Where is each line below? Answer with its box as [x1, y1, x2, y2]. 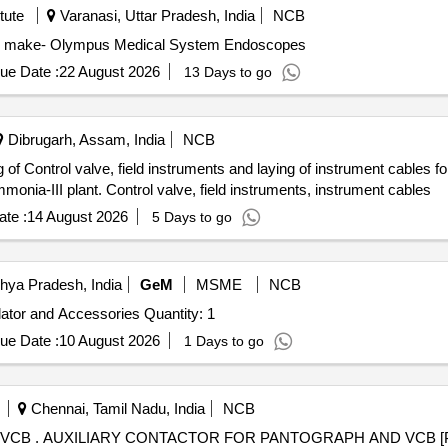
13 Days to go [183, 64, 272, 80]
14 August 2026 [26, 208, 128, 225]
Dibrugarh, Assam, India [3, 131, 165, 148]
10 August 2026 [58, 332, 160, 349]
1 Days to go [183, 333, 264, 349]
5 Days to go [151, 209, 232, 225]
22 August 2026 [58, 63, 160, 80]
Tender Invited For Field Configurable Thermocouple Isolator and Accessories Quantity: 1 [143, 305, 215, 322]
